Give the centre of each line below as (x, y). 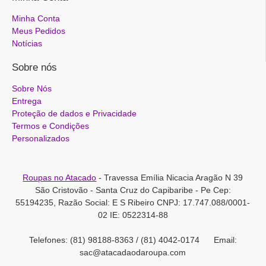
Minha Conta (36, 18)
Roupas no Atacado (60, 178)
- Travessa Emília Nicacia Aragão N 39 (170, 178)
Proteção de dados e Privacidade (74, 113)
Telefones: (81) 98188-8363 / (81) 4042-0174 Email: (133, 240)
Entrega (27, 101)
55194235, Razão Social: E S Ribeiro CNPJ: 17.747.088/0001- (133, 202)
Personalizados (41, 138)
